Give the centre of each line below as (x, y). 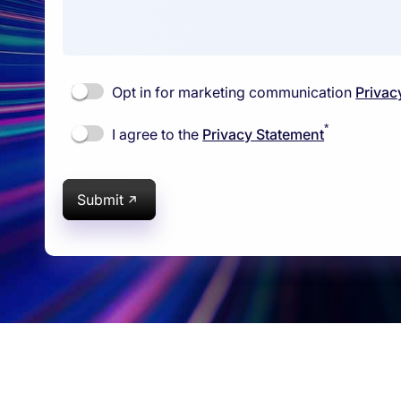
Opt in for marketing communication (232, 92)
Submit (100, 200)
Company (248, 380)
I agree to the (156, 134)
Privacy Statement (264, 134)
